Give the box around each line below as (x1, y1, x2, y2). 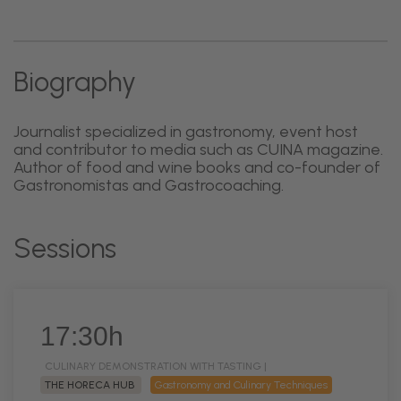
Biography (13, 65, 136, 98)
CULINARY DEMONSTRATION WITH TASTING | (45, 360, 267, 372)
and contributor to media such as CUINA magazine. (13, 140, 383, 159)
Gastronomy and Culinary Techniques (155, 379, 328, 391)
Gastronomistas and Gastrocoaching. (13, 175, 284, 195)
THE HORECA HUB (45, 379, 137, 391)
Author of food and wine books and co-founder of (13, 158, 380, 177)
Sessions (13, 232, 116, 265)
